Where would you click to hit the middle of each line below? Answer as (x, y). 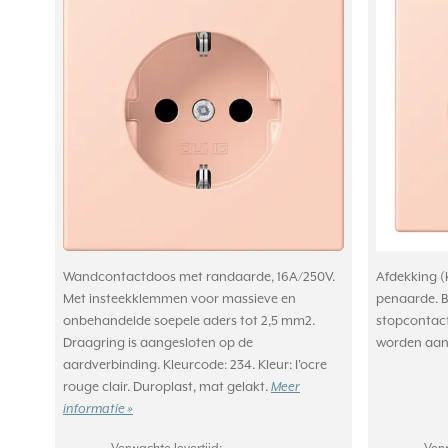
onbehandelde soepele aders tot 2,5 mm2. (189, 321)
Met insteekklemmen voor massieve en (179, 299)
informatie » (98, 409)
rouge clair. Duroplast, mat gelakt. (167, 387)
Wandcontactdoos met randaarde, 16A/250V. (199, 277)
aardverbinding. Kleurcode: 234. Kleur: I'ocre (195, 365)
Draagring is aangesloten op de (158, 343)
